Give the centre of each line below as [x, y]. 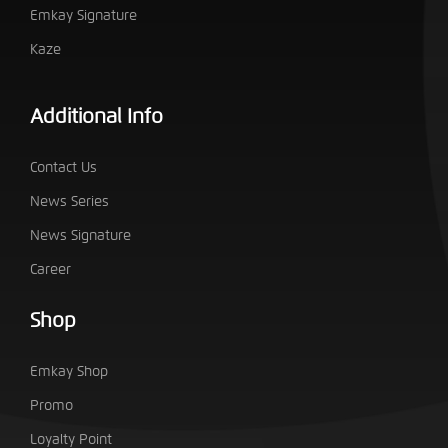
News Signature [81, 235]
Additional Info [97, 116]
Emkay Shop [69, 371]
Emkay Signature [84, 15]
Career [51, 269]
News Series [70, 201]
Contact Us [64, 167]
